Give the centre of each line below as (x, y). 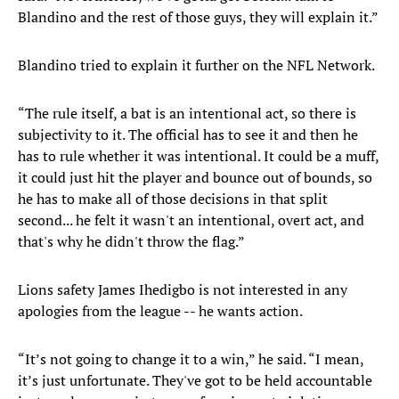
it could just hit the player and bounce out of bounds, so (195, 178)
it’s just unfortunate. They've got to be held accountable (195, 381)
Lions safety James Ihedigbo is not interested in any (183, 290)
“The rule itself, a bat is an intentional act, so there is (187, 114)
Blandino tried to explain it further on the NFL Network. (196, 65)
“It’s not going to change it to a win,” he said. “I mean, (191, 359)
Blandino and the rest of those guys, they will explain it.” (198, 17)
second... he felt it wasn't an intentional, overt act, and (191, 220)
